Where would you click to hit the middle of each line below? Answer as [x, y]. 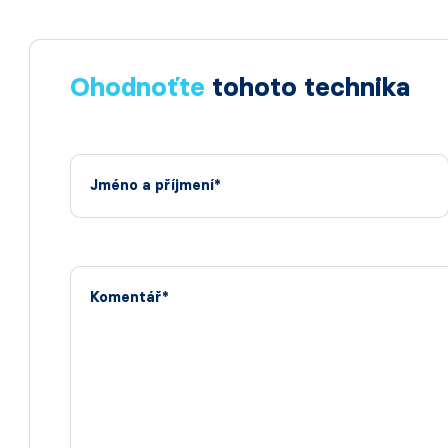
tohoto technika [311, 87]
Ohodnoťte [141, 87]
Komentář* [129, 297]
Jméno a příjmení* [155, 185]
